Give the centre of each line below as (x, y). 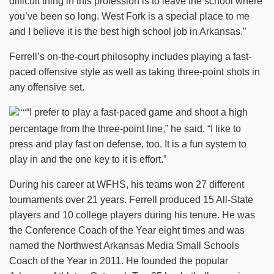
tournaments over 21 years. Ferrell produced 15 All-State (131, 199)
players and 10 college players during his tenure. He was (132, 215)
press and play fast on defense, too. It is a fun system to (128, 144)
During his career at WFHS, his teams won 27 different (127, 184)
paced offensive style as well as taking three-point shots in (135, 72)
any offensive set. (47, 87)
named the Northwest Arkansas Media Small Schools (124, 245)
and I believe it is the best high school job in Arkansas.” (128, 32)
